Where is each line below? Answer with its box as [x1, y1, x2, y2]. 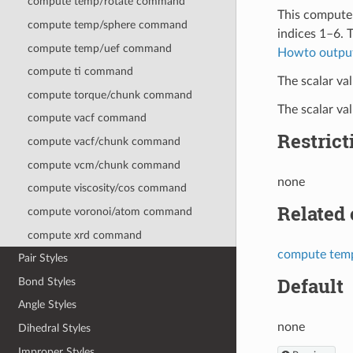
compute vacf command [27, 112, 147, 124]
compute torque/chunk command [27, 88, 192, 101]
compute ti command [27, 65, 133, 78]
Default [277, 273, 344, 299]
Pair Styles [18, 252, 69, 265]
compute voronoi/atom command [27, 205, 192, 217]
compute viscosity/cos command [27, 182, 187, 195]
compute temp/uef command [27, 42, 172, 54]
